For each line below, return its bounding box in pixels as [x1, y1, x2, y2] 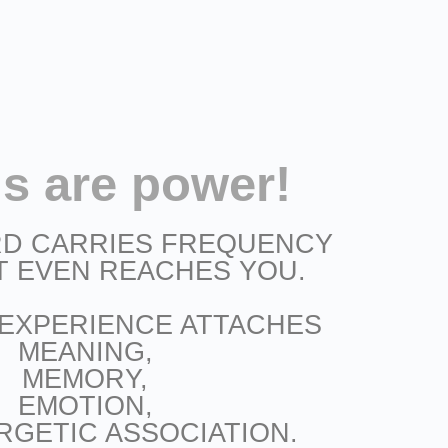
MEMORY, [22, 364, 149, 395]
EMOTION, [17, 391, 153, 422]
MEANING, [17, 337, 153, 368]
